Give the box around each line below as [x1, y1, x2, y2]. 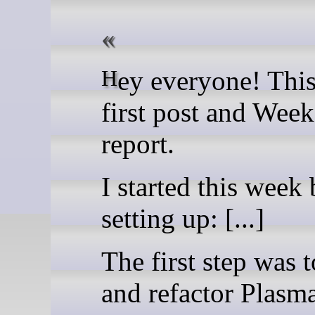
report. [101, 128, 174, 159]
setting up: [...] [101, 202, 264, 233]
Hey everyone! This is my [101, 65, 117, 91]
